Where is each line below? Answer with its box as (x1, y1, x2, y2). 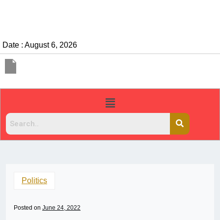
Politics (22, 176, 47, 185)
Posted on (14, 204, 42, 212)
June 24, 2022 (42, 204, 81, 212)
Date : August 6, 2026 (2, 41, 77, 49)
